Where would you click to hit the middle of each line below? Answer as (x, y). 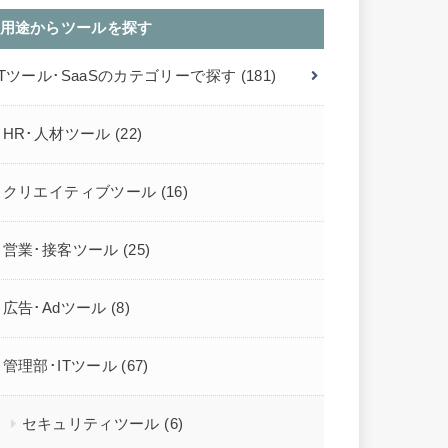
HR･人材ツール (58, 134)
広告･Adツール (56, 308)
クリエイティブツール (81, 192)
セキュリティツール (93, 424)
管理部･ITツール (62, 366)
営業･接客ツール (62, 250)
